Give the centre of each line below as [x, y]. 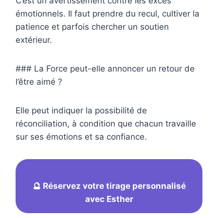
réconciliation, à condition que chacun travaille [106, 124]
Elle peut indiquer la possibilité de [81, 111]
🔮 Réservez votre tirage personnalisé [109, 186]
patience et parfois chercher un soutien [92, 27]
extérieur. [34, 40]
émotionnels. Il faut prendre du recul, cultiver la [108, 14]
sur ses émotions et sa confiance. [81, 137]
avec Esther [109, 199]
